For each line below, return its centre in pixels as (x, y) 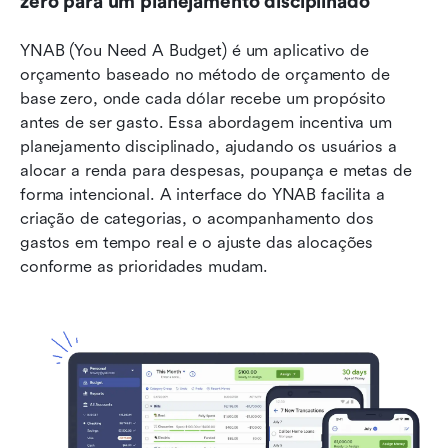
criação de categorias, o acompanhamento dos (197, 218)
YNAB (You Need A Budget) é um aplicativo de (194, 50)
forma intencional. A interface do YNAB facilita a (202, 194)
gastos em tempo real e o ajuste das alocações (197, 242)
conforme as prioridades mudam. (147, 266)
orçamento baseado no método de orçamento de (205, 74)
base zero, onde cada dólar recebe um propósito (203, 98)
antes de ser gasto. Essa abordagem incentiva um (206, 122)
